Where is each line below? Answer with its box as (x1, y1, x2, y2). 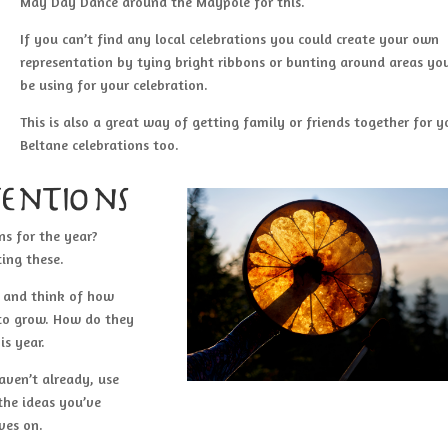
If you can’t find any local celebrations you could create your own (20, 29, 440, 47)
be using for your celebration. (20, 75, 209, 93)
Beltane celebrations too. (20, 135, 180, 153)
